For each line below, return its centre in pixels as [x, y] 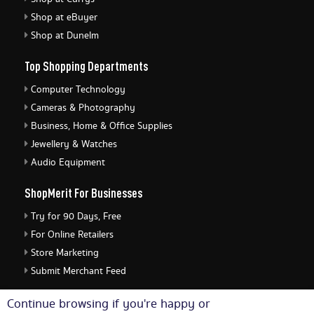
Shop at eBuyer [64, 18]
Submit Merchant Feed [78, 272]
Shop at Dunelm [65, 36]
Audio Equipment [68, 163]
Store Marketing [65, 253]
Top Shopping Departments [86, 66]
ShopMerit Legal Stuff [75, 302]
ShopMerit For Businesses [83, 193]
